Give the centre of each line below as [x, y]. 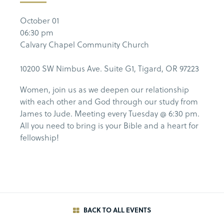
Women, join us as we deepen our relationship [104, 89]
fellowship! [39, 137]
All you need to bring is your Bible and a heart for [109, 125]
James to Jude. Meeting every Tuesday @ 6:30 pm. [110, 113]
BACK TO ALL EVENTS [116, 210]
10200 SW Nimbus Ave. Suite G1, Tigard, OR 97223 [109, 68]
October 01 [39, 20]
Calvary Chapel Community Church [84, 44]
